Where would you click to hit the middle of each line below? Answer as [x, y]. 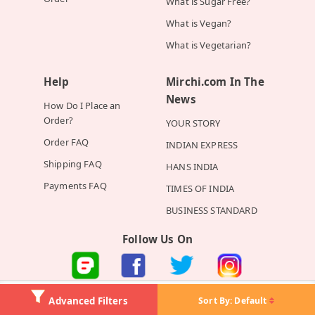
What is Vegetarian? [208, 45]
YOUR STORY [193, 123]
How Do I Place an [82, 106]
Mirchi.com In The [215, 82]
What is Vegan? [199, 24]
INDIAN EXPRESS [202, 145]
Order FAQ [66, 142]
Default [251, 301]
